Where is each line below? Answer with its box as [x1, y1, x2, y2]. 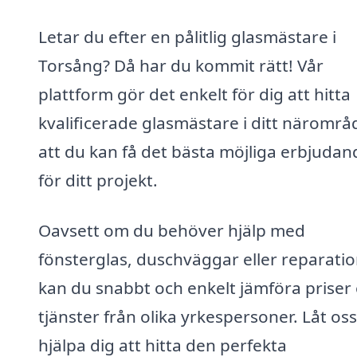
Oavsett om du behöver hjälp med [38, 219, 305, 242]
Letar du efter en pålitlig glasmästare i [38, 25, 336, 48]
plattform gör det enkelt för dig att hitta [38, 82, 351, 105]
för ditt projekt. [38, 168, 158, 191]
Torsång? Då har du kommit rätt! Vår [38, 53, 324, 76]
